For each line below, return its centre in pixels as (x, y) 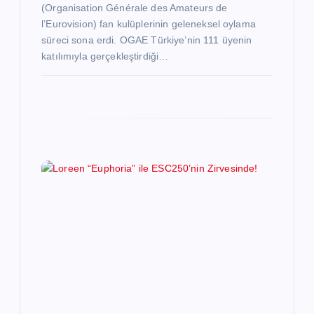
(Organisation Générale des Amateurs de (135, 8)
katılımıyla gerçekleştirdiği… (105, 56)
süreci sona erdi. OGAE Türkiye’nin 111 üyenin (147, 40)
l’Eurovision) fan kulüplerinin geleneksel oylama (149, 24)
